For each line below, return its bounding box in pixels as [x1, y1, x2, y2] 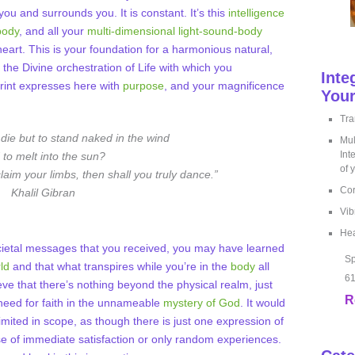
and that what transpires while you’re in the [10, 260, 231, 273]
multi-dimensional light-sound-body [87, 25, 262, 37]
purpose [123, 79, 164, 92]
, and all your [19, 25, 87, 37]
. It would [240, 296, 285, 309]
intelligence [228, 6, 284, 19]
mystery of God [163, 296, 240, 309]
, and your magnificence [164, 79, 284, 92]
